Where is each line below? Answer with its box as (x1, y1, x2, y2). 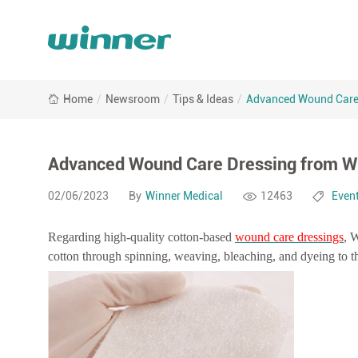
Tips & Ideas (173, 93, 233, 105)
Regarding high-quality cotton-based (48, 230, 235, 245)
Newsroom (105, 93, 160, 105)
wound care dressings (235, 230, 344, 245)
